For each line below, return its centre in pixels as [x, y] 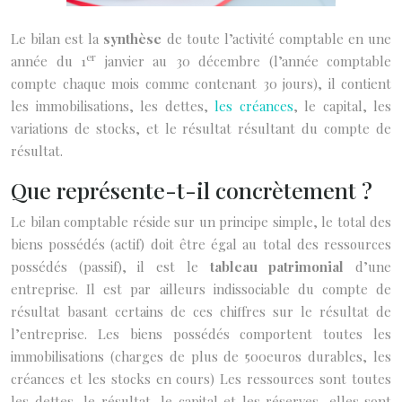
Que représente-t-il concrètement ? [192, 190]
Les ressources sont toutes [303, 379]
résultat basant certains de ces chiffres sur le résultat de [201, 311]
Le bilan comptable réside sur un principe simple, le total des [201, 222]
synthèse [133, 39]
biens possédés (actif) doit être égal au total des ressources [201, 244]
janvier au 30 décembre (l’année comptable [244, 61]
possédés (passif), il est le [110, 267]
